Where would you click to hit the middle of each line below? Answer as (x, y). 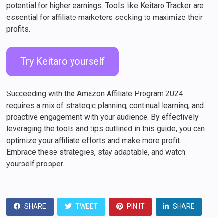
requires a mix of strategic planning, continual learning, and (105, 105)
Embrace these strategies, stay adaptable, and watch (96, 152)
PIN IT (136, 206)
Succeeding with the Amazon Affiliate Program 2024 (95, 93)
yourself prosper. (36, 163)
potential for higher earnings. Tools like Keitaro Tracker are (105, 6)
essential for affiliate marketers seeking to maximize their (105, 18)
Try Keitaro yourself (63, 62)
